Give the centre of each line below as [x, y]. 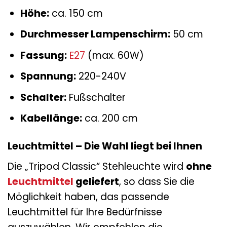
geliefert [96, 181]
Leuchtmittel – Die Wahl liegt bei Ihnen [105, 146]
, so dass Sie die [157, 181]
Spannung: [48, 77]
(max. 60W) [114, 55]
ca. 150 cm [76, 13]
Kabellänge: [51, 119]
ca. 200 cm [110, 119]
